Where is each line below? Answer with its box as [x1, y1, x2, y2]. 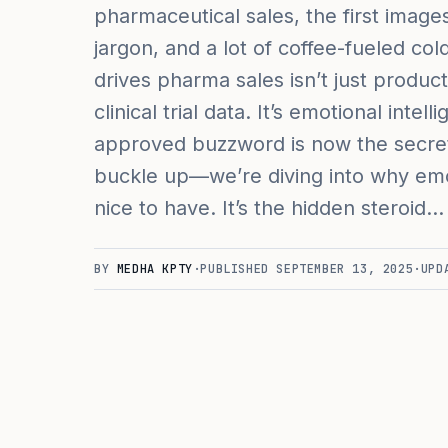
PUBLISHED [200, 261, 277, 277]
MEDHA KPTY [116, 261, 193, 277]
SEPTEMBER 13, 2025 [276, 261, 414, 277]
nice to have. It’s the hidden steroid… [94, 196, 444, 220]
